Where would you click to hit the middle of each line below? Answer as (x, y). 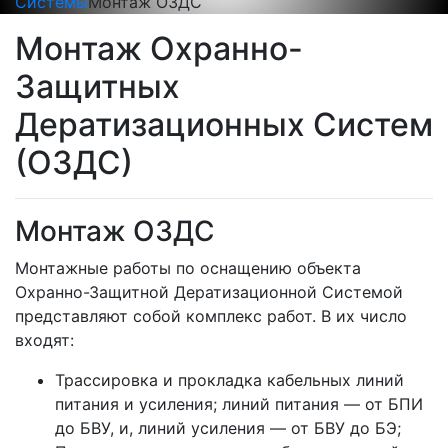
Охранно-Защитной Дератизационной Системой (209, 292)
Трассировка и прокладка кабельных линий (229, 380)
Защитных (97, 86)
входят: (44, 340)
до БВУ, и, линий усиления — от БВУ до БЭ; (228, 428)
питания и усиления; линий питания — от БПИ (239, 404)
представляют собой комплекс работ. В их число (211, 316)
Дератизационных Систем (224, 124)
